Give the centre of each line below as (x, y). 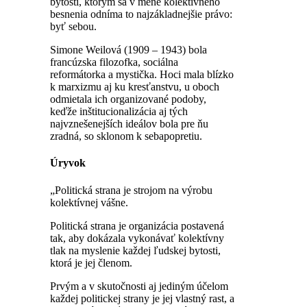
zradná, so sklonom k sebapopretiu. (126, 136)
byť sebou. (73, 26)
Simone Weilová (86, 50)
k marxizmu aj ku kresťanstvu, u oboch (135, 87)
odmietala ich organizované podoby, (128, 99)
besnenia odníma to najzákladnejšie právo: (141, 14)
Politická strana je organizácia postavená (137, 225)
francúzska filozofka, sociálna (114, 62)
